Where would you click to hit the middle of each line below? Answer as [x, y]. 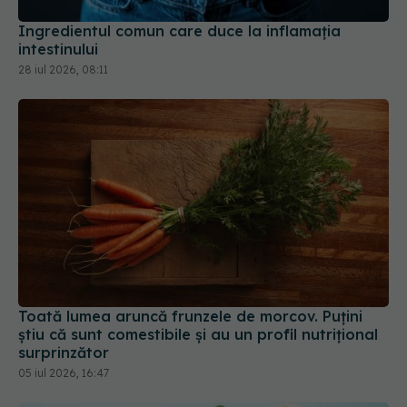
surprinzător [64, 289]
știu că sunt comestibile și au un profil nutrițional [198, 271]
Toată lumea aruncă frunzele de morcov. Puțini [190, 253]
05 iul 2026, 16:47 [64, 310]
